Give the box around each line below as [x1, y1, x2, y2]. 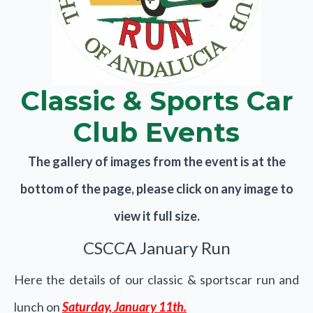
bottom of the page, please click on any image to [20, 181, 293, 196]
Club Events [73, 116, 240, 148]
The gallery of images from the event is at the [27, 154, 286, 169]
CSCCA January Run [82, 238, 231, 258]
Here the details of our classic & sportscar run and [14, 272, 299, 287]
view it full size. [113, 208, 200, 224]
